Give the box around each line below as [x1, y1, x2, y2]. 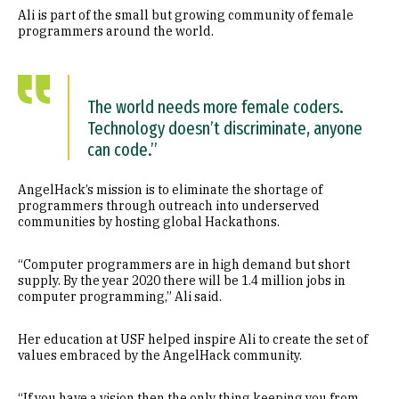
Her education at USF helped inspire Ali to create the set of [18, 331, 368, 347]
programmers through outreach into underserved [18, 198, 320, 214]
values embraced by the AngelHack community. [18, 347, 302, 363]
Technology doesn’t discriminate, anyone [87, 118, 362, 139]
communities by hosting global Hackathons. [18, 214, 280, 230]
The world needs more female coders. [87, 96, 344, 118]
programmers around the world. [18, 23, 214, 39]
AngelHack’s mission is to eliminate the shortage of [18, 182, 322, 198]
